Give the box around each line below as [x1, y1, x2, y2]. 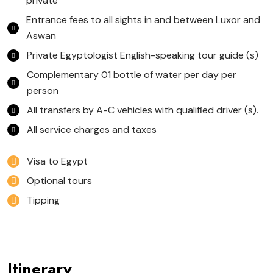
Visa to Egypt [27, 155, 88, 168]
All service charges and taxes [27, 123, 157, 136]
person [26, 84, 58, 97]
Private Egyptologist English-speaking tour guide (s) [27, 49, 258, 62]
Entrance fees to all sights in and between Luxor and [26, 13, 260, 27]
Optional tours [27, 174, 92, 188]
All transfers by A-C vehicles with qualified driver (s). [27, 104, 258, 117]
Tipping [27, 194, 60, 207]
